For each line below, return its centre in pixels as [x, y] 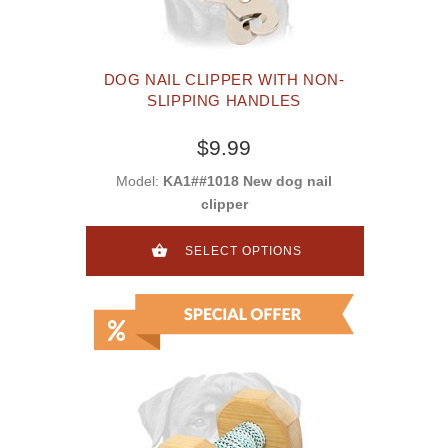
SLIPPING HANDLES [224, 101]
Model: [139, 181]
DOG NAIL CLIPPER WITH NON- [224, 80]
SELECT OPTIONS [243, 251]
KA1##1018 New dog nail [247, 181]
